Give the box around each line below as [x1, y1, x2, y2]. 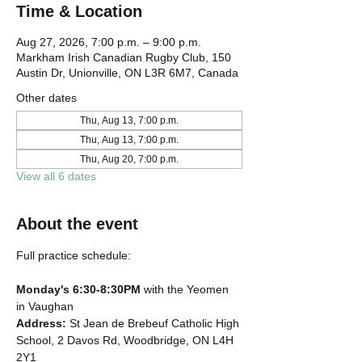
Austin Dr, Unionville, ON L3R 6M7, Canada [16, 66, 238, 79]
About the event [16, 215, 138, 233]
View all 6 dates [16, 170, 96, 183]
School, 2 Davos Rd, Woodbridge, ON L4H [16, 334, 237, 347]
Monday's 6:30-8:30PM [16, 283, 141, 296]
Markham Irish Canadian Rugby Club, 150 [16, 51, 231, 64]
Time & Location [16, 2, 142, 20]
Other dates [16, 91, 77, 104]
